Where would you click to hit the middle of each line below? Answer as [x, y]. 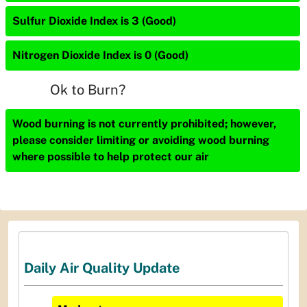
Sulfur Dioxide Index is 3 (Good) [94, 21]
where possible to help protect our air [111, 157]
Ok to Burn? [88, 90]
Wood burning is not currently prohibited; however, [144, 124]
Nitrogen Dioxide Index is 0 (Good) [100, 55]
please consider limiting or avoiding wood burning [141, 140]
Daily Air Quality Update [102, 268]
